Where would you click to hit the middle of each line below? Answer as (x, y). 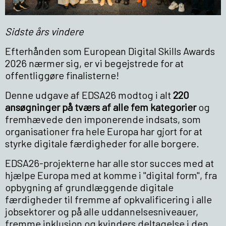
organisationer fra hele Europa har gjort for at (104, 131)
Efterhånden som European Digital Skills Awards (110, 51)
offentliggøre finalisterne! (64, 75)
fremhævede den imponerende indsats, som (103, 119)
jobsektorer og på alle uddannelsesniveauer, (102, 211)
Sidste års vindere (44, 31)
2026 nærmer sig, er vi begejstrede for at (94, 63)
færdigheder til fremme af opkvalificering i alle (108, 199)
